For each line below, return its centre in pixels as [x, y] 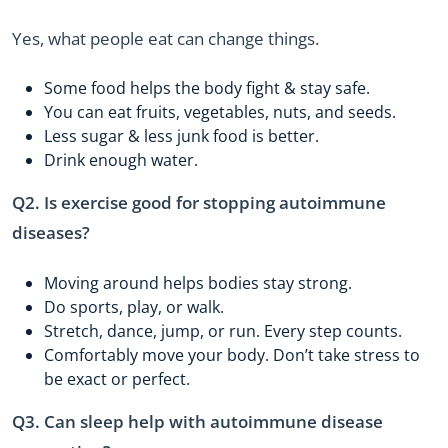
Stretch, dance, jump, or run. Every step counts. [223, 330]
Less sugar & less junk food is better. [181, 136]
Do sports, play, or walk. [134, 306]
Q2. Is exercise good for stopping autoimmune [199, 203]
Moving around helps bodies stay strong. [198, 282]
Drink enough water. [121, 160]
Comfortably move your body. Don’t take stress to [232, 354]
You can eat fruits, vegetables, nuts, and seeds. [220, 112]
